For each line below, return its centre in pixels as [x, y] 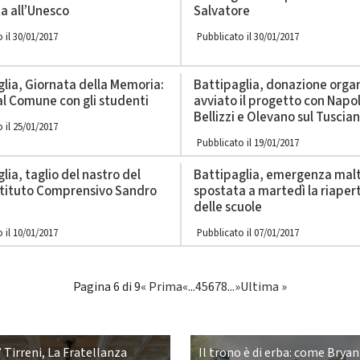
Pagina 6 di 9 [107, 287]
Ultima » [264, 287]
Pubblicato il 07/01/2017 [248, 233]
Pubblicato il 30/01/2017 [248, 37]
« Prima [162, 287]
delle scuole [228, 207]
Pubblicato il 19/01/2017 [248, 143]
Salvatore [222, 11]
